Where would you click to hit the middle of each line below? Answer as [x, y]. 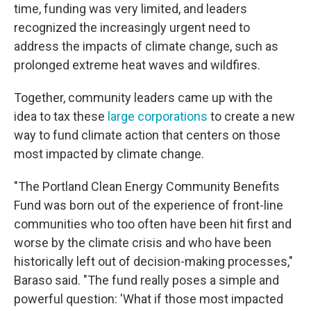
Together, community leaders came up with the [143, 98]
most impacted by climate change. [109, 154]
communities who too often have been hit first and [153, 224]
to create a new [251, 117]
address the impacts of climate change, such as [146, 47]
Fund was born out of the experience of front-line [149, 205]
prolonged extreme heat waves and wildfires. [137, 65]
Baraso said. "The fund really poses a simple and [146, 280]
